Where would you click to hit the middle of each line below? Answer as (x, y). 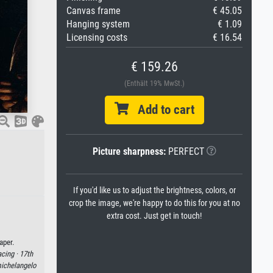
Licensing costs (97, 37)
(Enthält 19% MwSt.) (154, 83)
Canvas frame (94, 11)
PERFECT (185, 151)
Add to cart (161, 110)
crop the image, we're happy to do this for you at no (154, 203)
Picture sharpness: (129, 151)
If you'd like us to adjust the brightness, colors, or (154, 190)
